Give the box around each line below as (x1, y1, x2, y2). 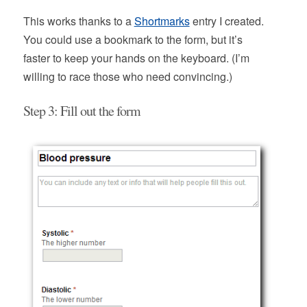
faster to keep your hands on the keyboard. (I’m (23, 50, 249, 66)
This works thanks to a (23, 13, 134, 29)
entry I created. (189, 13, 264, 29)
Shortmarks (134, 13, 190, 29)
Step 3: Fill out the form (23, 101, 140, 120)
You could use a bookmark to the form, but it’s (23, 32, 243, 47)
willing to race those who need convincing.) (23, 69, 232, 84)
